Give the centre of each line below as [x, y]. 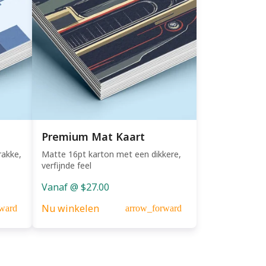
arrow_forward [153, 208]
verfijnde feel [66, 165]
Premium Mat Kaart [93, 136]
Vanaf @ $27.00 [75, 187]
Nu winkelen [70, 208]
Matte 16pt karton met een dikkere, [111, 154]
